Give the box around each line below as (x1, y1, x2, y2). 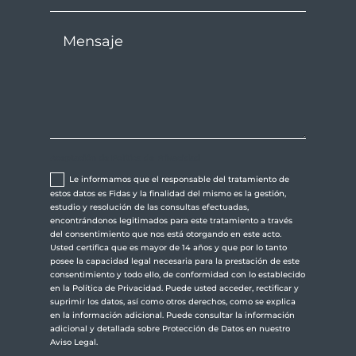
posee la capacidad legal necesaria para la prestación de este (50, 256, 300, 267)
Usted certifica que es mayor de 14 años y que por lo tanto (50, 242, 287, 253)
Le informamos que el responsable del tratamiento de (69, 173, 289, 184)
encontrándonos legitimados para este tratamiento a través (50, 215, 292, 226)
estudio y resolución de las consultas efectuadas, (50, 202, 249, 213)
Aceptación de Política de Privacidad (50, 152, 200, 163)
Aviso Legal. (50, 337, 98, 348)
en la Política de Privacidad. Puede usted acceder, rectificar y (50, 283, 299, 294)
